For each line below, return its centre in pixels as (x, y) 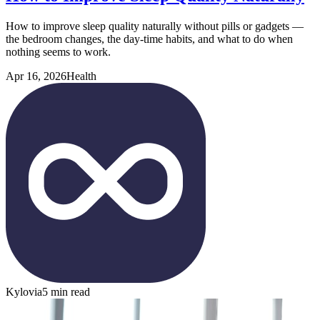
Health (81, 76)
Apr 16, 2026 (36, 76)
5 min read (66, 291)
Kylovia (24, 291)
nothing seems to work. (58, 51)
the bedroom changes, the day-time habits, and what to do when (149, 39)
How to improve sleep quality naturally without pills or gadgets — (155, 26)
